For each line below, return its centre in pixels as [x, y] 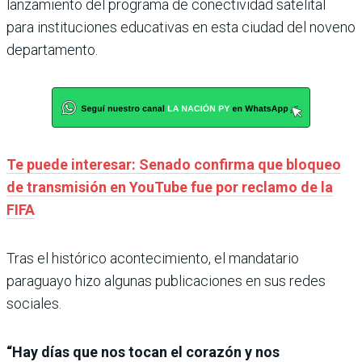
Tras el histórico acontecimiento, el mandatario [153, 259]
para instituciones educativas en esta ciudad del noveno [181, 27]
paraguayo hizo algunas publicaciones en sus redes [166, 281]
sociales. [34, 304]
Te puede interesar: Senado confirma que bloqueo [174, 165]
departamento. [52, 50]
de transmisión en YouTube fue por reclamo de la [170, 187]
